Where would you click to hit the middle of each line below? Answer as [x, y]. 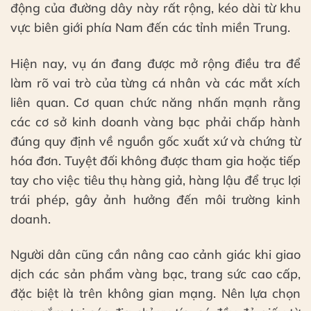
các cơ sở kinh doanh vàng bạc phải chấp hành [155, 121]
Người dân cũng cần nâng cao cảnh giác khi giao [155, 255]
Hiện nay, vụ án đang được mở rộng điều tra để [155, 63]
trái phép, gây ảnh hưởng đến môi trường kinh [155, 199]
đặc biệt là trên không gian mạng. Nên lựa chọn [155, 294]
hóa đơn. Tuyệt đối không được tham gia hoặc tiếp [155, 160]
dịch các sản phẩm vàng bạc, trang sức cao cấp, [155, 274]
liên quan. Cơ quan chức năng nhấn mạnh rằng [155, 102]
